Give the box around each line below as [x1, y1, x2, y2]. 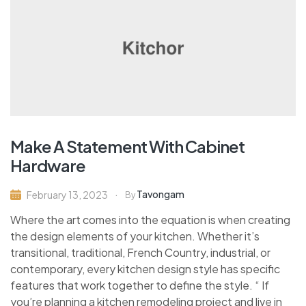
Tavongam [137, 188, 184, 201]
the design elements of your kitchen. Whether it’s [10, 229, 260, 244]
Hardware [10, 155, 85, 176]
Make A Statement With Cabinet [10, 136, 245, 157]
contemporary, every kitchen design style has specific [10, 262, 280, 277]
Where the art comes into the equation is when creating [10, 212, 290, 227]
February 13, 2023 [27, 189, 108, 201]
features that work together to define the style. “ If [10, 278, 269, 293]
